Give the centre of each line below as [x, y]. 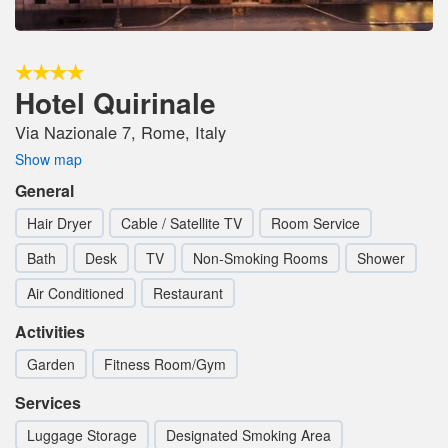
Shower [381, 257]
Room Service [315, 222]
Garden [51, 363]
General [44, 190]
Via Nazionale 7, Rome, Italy [120, 131]
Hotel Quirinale [115, 102]
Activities [50, 331]
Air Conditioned [75, 292]
